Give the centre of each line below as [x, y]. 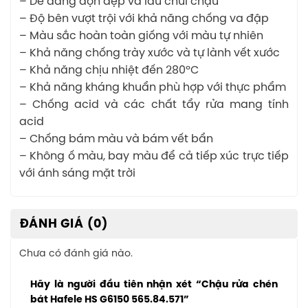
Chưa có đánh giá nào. [76, 254]
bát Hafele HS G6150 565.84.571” [111, 300]
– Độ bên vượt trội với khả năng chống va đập [144, 19]
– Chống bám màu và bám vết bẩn [116, 139]
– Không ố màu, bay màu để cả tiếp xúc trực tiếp [154, 156]
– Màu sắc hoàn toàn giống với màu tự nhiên [141, 36]
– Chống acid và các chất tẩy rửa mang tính [154, 104]
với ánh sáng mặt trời [77, 173]
